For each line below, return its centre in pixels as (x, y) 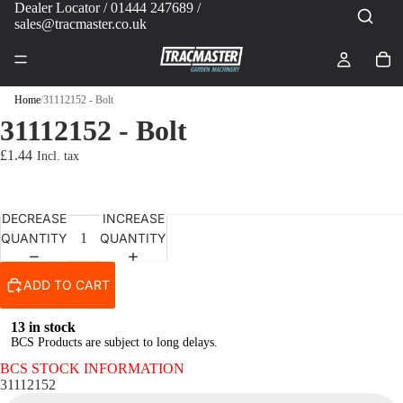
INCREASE (133, 218)
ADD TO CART (67, 285)
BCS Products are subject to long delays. (114, 342)
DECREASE (34, 218)
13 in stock (43, 327)
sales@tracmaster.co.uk (81, 24)
